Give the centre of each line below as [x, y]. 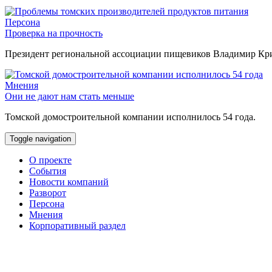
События [48, 171]
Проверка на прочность [54, 33]
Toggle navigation [40, 139]
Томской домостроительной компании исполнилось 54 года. [130, 117]
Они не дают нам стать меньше [70, 97]
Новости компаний [69, 182]
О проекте [50, 160]
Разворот [48, 193]
